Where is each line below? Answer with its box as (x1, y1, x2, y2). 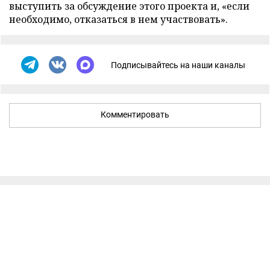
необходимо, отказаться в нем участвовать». (9, 13, 228, 26)
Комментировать (101, 110, 169, 119)
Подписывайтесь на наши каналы (111, 60, 245, 70)
